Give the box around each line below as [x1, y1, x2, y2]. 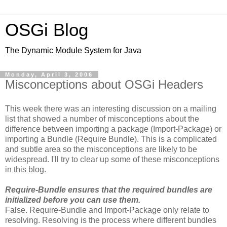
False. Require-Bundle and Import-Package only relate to [5, 205, 209, 214]
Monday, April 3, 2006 [5, 71, 93, 78]
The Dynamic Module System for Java [5, 46, 141, 55]
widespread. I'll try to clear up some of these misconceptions [5, 155, 219, 164]
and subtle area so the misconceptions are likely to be [5, 144, 197, 154]
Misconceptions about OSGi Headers [5, 78, 203, 91]
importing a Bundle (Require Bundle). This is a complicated [5, 134, 217, 143]
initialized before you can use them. [5, 195, 140, 204]
